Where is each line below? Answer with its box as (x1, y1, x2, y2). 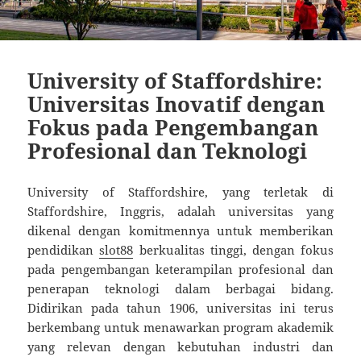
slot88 (99, 241, 134, 258)
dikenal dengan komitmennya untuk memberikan (27, 222, 334, 239)
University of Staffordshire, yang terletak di (27, 183, 334, 200)
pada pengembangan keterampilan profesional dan (27, 260, 334, 277)
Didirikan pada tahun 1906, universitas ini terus (27, 299, 334, 316)
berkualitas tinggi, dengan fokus (133, 241, 334, 258)
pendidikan (27, 241, 100, 258)
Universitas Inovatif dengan (27, 89, 326, 118)
